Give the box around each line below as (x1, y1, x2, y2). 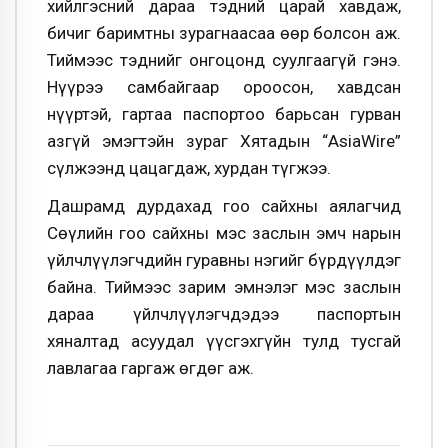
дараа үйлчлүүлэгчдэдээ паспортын (47, 303, 401, 324)
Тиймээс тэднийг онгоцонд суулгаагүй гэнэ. (47, 49, 401, 70)
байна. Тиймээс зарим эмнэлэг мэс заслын (47, 276, 401, 297)
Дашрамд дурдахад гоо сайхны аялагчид (47, 195, 401, 216)
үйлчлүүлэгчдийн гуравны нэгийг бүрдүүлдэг (47, 249, 401, 270)
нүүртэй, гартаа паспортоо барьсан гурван (47, 103, 401, 124)
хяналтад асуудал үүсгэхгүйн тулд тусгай (47, 330, 401, 351)
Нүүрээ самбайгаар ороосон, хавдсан (47, 76, 401, 97)
